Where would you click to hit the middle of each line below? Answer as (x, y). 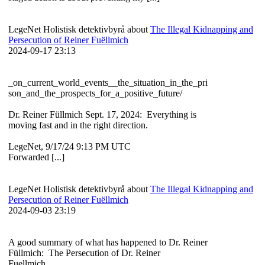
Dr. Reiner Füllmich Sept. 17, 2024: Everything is (102, 115)
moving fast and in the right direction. (79, 125)
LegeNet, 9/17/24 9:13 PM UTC (72, 147)
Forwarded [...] (36, 157)
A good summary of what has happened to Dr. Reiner (108, 243)
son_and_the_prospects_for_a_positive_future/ (96, 93)
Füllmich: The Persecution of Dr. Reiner (84, 253)
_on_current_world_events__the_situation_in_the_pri (108, 83)
